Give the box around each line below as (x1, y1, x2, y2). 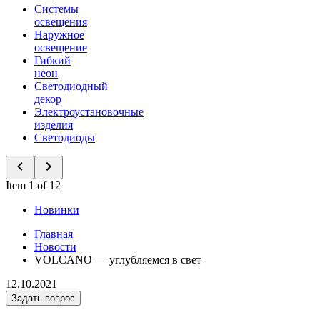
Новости (34, 241, 76, 253)
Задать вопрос (11, 293, 75, 304)
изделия (34, 119, 73, 131)
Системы (34, 3, 79, 15)
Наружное (34, 29, 84, 41)
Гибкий (34, 54, 71, 66)
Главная (34, 228, 73, 240)
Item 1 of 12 (6, 179, 61, 191)
